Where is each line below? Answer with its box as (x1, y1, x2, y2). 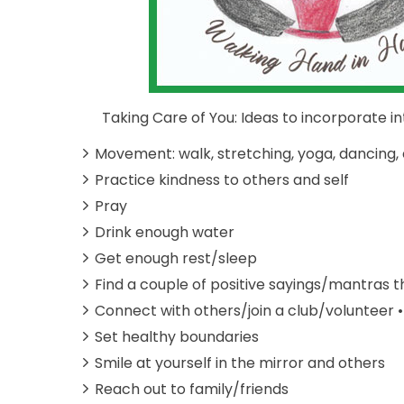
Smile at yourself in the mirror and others (95, 352, 385, 373)
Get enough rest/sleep (95, 247, 257, 269)
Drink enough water (95, 221, 234, 243)
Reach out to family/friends (95, 378, 289, 399)
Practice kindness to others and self (95, 169, 349, 190)
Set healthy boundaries (95, 326, 259, 347)
